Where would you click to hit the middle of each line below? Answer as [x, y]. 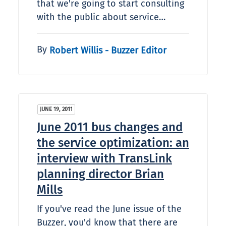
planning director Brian [100, 174]
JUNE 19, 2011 [56, 109]
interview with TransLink [104, 159]
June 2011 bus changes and [110, 127]
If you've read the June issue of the [109, 209]
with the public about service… [101, 17]
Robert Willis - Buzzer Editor [108, 50]
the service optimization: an [113, 143]
